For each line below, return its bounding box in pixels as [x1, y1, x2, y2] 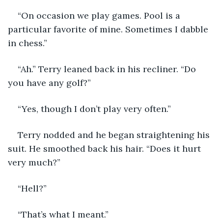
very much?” [8, 156, 60, 168]
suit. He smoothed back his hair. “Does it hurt [8, 142, 203, 154]
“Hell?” [18, 182, 47, 194]
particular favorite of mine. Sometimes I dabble [8, 23, 211, 35]
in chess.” [8, 37, 47, 49]
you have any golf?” [8, 77, 91, 88]
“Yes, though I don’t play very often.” [18, 103, 171, 114]
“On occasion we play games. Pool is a [18, 9, 183, 21]
